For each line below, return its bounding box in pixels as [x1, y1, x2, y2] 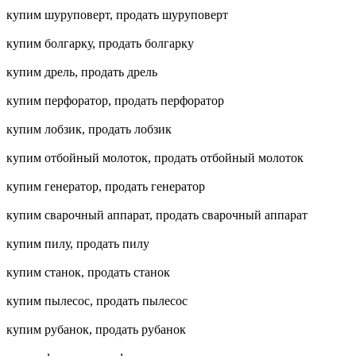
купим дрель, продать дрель [6, 65, 157, 79]
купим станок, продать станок [6, 265, 170, 280]
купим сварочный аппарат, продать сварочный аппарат [6, 208, 308, 222]
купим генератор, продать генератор [6, 180, 205, 194]
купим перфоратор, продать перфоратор [6, 94, 224, 108]
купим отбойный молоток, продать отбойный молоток [6, 151, 304, 165]
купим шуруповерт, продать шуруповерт [6, 8, 228, 22]
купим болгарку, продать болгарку [6, 37, 194, 51]
